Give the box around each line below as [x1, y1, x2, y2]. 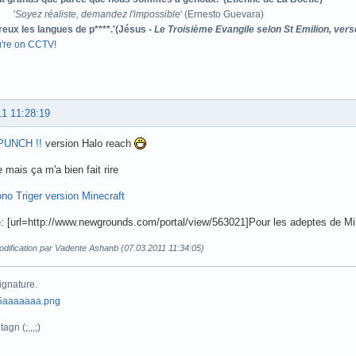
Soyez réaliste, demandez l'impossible [15, 8, 180, 20]
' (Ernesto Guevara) [180, 8, 264, 20]
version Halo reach [42, 137, 134, 149]
